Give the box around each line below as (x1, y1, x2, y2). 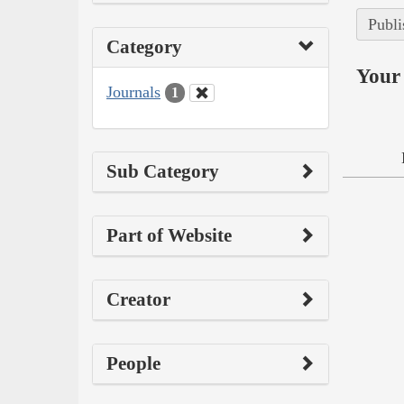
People (106, 353, 161, 375)
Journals (106, 82, 161, 101)
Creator (106, 289, 170, 311)
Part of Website (106, 225, 232, 247)
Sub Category (106, 161, 219, 183)
